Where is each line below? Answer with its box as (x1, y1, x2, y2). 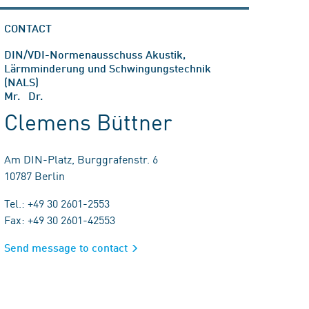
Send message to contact (4, 241, 128, 254)
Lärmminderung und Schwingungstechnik (4, 61, 211, 74)
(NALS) (4, 75, 39, 88)
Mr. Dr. (4, 89, 43, 102)
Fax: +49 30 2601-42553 (4, 212, 115, 227)
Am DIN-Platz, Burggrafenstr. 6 (4, 151, 158, 166)
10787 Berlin (4, 168, 65, 183)
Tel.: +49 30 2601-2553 (4, 195, 110, 210)
